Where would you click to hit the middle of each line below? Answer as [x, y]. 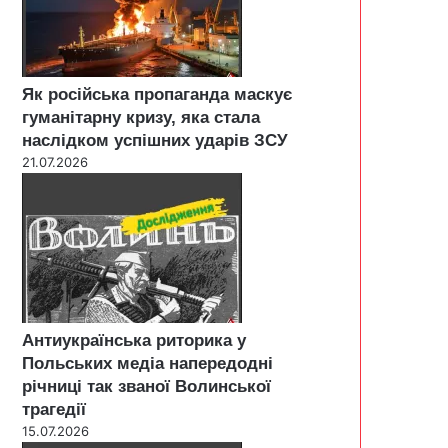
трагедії [54, 409]
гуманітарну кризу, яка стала [141, 117]
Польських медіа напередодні [147, 363]
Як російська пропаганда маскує [157, 94]
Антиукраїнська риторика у [134, 340]
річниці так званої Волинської [146, 386]
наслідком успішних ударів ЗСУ [155, 140]
